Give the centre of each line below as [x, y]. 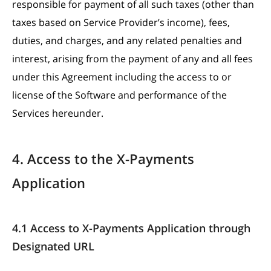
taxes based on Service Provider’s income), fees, [121, 22]
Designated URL [53, 246]
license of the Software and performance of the [119, 95]
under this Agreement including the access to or [122, 77]
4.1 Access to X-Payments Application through [131, 228]
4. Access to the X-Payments [103, 158]
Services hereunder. [58, 113]
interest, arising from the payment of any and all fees [132, 59]
